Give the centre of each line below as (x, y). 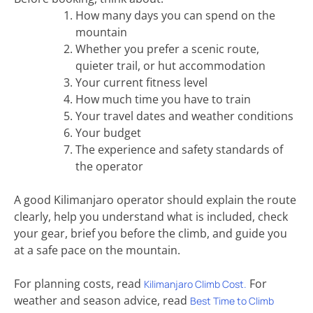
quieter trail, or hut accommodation (170, 65)
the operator (109, 166)
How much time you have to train (163, 99)
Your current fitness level (141, 82)
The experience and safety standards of (179, 149)
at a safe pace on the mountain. (97, 250)
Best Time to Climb (232, 300)
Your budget (108, 132)
